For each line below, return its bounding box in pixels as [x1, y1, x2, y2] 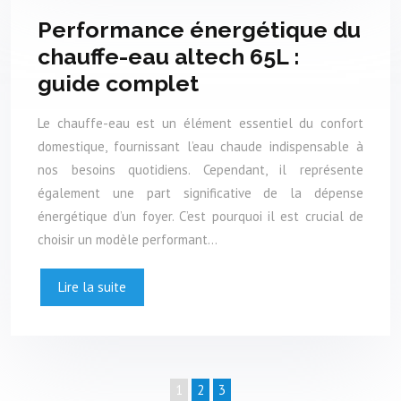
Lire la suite [58, 278, 126, 296]
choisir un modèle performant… [38, 231, 218, 249]
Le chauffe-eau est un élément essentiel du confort [38, 115, 363, 132]
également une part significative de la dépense [38, 184, 363, 202]
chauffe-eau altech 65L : [38, 42, 300, 70]
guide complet [38, 69, 199, 97]
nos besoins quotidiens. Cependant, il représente [38, 161, 363, 179]
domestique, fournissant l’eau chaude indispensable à [38, 138, 363, 156]
